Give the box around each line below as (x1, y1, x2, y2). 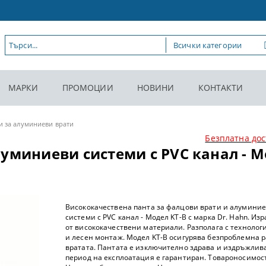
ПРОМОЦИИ (62, 82, 113, 94)
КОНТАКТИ (198, 82, 243, 94)
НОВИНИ (137, 82, 175, 94)
